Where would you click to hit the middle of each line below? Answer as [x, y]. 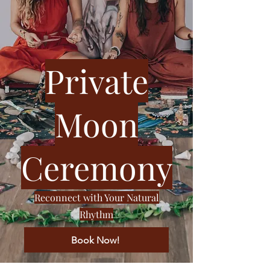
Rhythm [96, 214]
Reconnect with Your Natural [96, 197]
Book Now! [95, 240]
